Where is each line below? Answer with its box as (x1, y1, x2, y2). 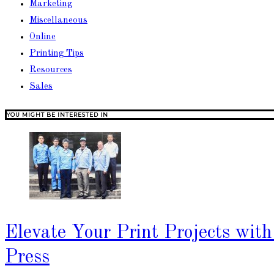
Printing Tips (29, 49, 84, 59)
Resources (29, 65, 72, 75)
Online (29, 32, 56, 42)
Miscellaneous (29, 16, 87, 26)
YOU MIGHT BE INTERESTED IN (7, 111, 108, 119)
